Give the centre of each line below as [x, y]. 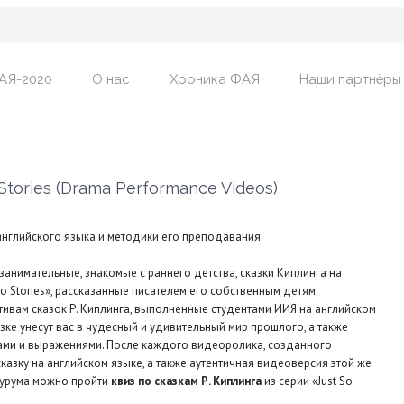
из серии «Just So [307, 381]
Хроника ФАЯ [215, 79]
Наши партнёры [350, 79]
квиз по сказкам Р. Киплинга [186, 381]
